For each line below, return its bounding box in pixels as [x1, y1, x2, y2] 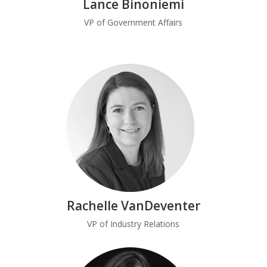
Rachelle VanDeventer [66, 197, 200, 214]
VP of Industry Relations [87, 218, 180, 229]
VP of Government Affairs [84, 17, 183, 28]
